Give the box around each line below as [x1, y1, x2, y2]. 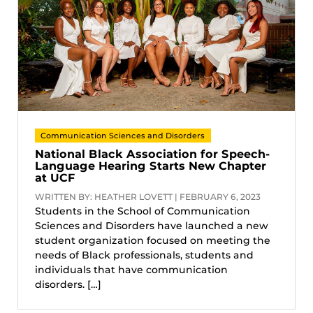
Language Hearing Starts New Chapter [35, 159, 266, 173]
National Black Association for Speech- [35, 147, 270, 161]
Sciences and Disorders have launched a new [35, 219, 268, 232]
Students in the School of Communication [35, 204, 250, 217]
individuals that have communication [35, 263, 228, 276]
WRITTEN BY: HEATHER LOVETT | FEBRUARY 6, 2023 [35, 191, 261, 202]
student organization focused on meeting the [35, 233, 270, 247]
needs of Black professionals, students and [35, 248, 254, 261]
